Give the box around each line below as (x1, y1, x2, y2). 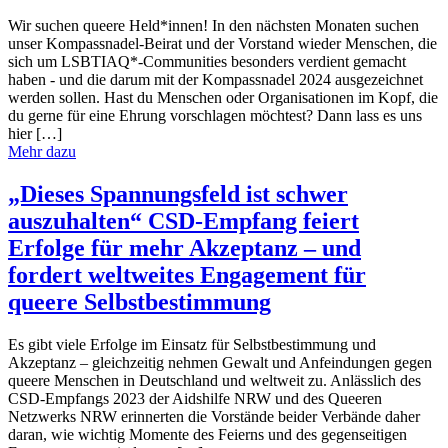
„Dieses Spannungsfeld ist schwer (8, 181, 348, 208)
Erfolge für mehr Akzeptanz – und (8, 235, 361, 262)
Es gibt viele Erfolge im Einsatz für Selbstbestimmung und (8, 336, 376, 354)
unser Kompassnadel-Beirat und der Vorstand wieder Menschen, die (8, 35, 437, 53)
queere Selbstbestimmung (8, 289, 271, 316)
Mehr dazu (8, 143, 76, 161)
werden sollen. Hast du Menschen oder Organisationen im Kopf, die (8, 89, 438, 107)
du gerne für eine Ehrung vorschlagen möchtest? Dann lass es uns (8, 107, 422, 125)
